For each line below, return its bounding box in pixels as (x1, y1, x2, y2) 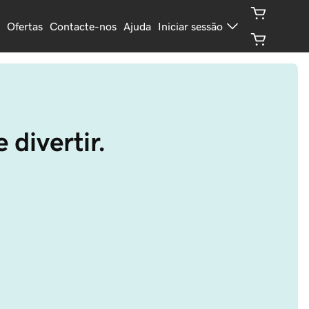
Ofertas (7, 21, 43, 32)
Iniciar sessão (158, 21, 223, 32)
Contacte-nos (50, 21, 117, 32)
